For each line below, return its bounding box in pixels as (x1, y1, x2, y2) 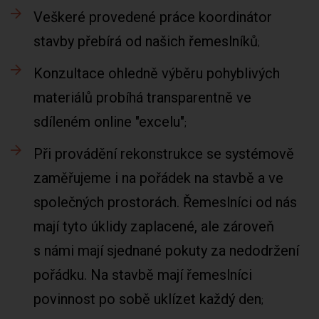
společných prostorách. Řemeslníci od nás (33, 194, 297, 211)
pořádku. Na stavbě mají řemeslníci (33, 266, 252, 283)
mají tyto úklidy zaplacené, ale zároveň (33, 218, 274, 235)
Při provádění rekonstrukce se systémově (33, 145, 294, 162)
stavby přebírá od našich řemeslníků (33, 33, 258, 50)
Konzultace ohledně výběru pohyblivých (33, 65, 280, 82)
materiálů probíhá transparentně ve (33, 89, 251, 106)
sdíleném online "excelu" (33, 113, 184, 130)
